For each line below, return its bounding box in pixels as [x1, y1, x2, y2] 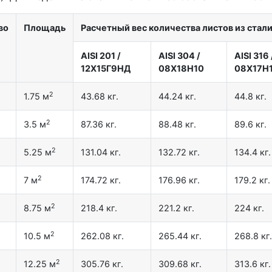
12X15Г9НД [81, 63, 131, 74]
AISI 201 [81, 50, 115, 61]
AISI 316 [234, 50, 269, 61]
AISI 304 [158, 50, 195, 61]
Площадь [24, 22, 66, 33]
